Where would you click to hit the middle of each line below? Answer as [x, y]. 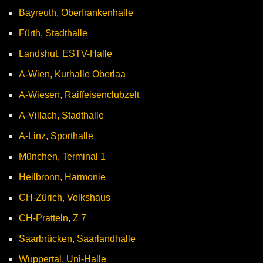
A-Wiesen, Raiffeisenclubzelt [79, 95]
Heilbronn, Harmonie [62, 177]
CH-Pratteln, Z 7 [53, 218]
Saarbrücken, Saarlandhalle [77, 239]
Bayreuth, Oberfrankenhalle [76, 13]
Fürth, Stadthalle [53, 33]
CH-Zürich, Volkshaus [65, 198]
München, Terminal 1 [62, 156]
